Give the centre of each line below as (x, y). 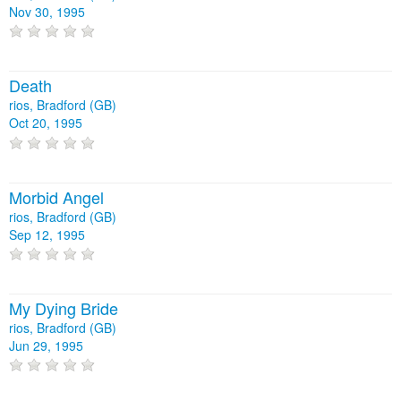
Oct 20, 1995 (46, 123)
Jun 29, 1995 (46, 346)
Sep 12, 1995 (47, 234)
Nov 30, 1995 (47, 12)
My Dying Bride (64, 308)
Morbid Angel (56, 196)
